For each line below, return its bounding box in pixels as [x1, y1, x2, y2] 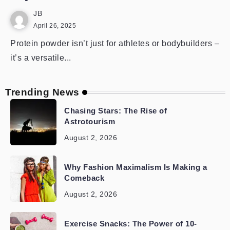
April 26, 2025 [33, 22, 76, 29]
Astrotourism [64, 117, 115, 126]
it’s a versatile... [10, 53, 71, 62]
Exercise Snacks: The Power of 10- [64, 219, 197, 228]
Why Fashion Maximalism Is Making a [64, 163, 207, 171]
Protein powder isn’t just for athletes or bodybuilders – [10, 39, 219, 48]
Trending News [5, 87, 80, 98]
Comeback [64, 174, 104, 182]
